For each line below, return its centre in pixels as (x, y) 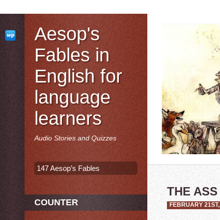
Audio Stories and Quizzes (75, 138)
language (72, 97)
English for (78, 76)
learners (68, 118)
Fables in (72, 55)
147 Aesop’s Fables (68, 168)
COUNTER (56, 202)
